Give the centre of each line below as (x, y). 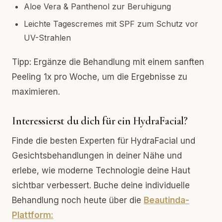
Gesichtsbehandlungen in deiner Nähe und (97, 155)
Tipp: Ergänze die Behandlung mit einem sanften (108, 62)
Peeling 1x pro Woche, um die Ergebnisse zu (100, 77)
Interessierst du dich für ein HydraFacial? (100, 121)
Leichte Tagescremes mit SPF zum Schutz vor (111, 24)
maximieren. (36, 91)
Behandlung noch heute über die (78, 200)
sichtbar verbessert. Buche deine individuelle (101, 185)
